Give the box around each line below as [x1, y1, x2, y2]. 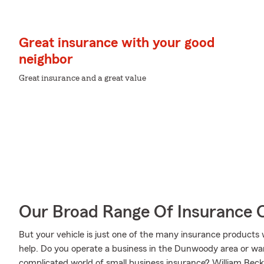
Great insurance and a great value [19, 74, 146, 82]
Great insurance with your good [19, 36, 214, 50]
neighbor [19, 52, 73, 67]
